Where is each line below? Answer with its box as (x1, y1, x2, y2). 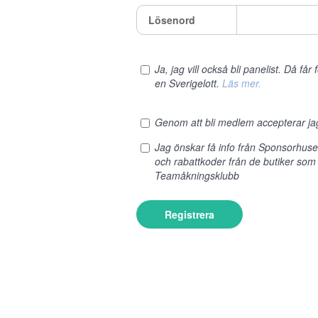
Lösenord (148, 13, 195, 27)
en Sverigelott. (155, 76, 222, 90)
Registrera (165, 207, 214, 221)
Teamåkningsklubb (155, 168, 239, 182)
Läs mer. (222, 76, 261, 90)
